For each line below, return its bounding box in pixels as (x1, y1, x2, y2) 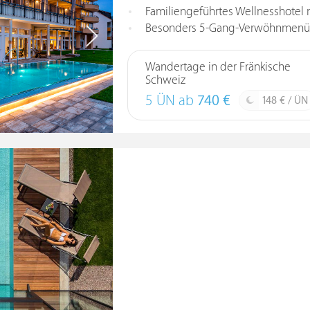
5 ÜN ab (145, 93, 197, 109)
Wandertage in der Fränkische (145, 60, 291, 74)
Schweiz (145, 73, 185, 87)
